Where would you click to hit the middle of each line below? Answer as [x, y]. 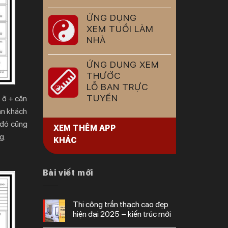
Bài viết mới [68, 173]
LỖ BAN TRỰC [117, 87]
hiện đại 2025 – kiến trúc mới [122, 214]
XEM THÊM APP [84, 128]
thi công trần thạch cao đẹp [75, 204]
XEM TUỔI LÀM [120, 29]
